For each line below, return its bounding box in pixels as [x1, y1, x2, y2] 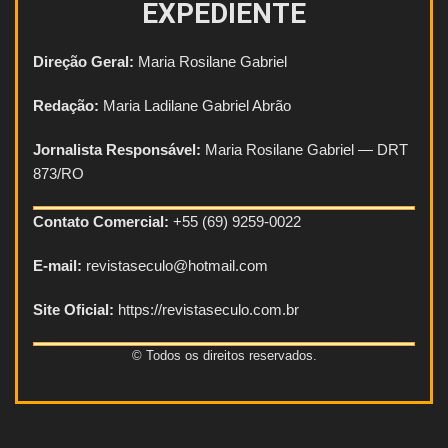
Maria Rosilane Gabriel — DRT [201, 140, 408, 158]
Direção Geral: [33, 52, 134, 70]
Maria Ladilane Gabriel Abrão [99, 96, 291, 114]
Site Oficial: [33, 300, 114, 318]
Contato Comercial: [33, 212, 169, 230]
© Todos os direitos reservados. [131, 347, 317, 363]
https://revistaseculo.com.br [114, 300, 299, 318]
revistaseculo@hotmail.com [82, 256, 268, 274]
